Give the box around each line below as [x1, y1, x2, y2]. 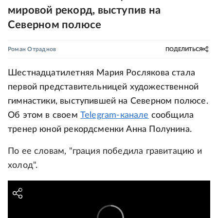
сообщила [148, 111, 194, 120]
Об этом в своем [8, 111, 80, 120]
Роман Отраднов [8, 46, 56, 52]
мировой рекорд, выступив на [8, 5, 161, 16]
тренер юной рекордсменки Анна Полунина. [8, 125, 192, 134]
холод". [8, 161, 38, 170]
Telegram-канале [80, 111, 149, 120]
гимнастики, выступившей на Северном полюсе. [8, 97, 208, 106]
